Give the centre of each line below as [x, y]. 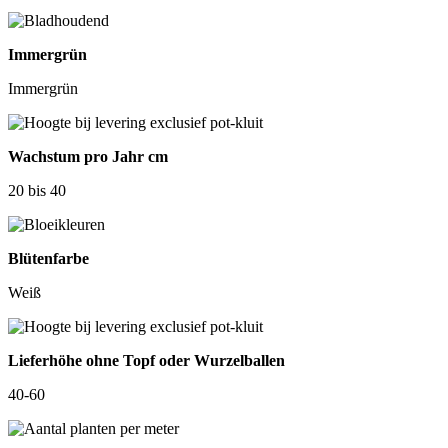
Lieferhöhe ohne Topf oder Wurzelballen [146, 361]
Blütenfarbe [48, 259]
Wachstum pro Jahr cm [88, 157]
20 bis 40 [37, 191]
